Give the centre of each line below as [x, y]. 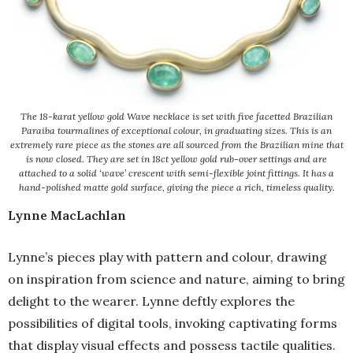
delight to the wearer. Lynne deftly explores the [151, 301]
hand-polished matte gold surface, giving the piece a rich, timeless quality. [176, 188]
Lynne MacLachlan [67, 216]
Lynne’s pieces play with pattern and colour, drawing [167, 257]
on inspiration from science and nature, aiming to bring [176, 279]
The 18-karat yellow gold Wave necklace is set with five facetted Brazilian [176, 117]
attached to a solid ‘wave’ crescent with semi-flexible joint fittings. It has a [176, 173]
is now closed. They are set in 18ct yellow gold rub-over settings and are [176, 159]
